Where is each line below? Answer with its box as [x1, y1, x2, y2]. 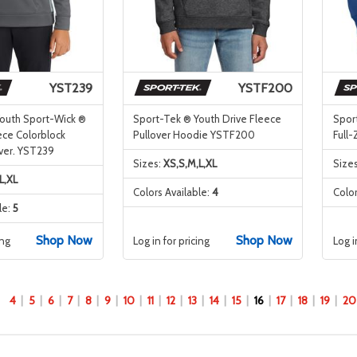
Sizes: [133, 157, 163, 171]
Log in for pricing [133, 234, 210, 248]
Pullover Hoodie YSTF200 [133, 128, 255, 142]
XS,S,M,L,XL [163, 157, 217, 171]
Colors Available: [133, 186, 212, 199]
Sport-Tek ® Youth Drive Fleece [133, 112, 281, 126]
